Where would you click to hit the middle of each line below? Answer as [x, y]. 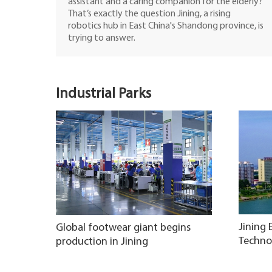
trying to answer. [102, 39]
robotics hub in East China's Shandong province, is [166, 26]
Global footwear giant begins [123, 228]
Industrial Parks [104, 94]
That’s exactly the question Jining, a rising [149, 14]
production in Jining [102, 242]
